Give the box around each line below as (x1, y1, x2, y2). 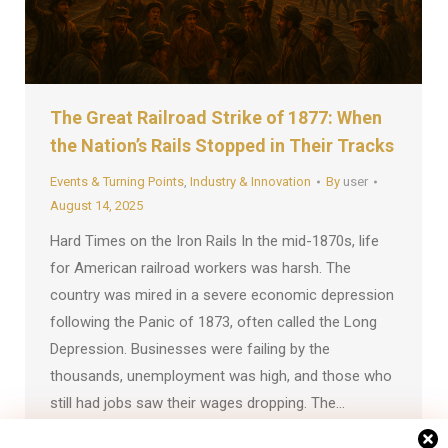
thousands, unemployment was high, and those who (50, 367, 392, 386)
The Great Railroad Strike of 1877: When (50, 107, 382, 129)
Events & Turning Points (50, 174, 184, 190)
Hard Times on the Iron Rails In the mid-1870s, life (50, 232, 379, 251)
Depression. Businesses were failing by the (50, 340, 330, 359)
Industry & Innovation (190, 174, 311, 190)
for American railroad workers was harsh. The (50, 259, 351, 278)
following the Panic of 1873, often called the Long (50, 313, 377, 332)
